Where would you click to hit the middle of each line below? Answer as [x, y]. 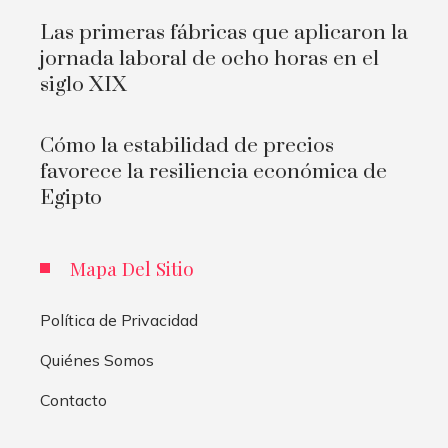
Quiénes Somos [97, 360]
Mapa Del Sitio [132, 268]
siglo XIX [83, 85]
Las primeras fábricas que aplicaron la [224, 33]
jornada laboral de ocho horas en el [209, 59]
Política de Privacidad [119, 320]
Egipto [71, 198]
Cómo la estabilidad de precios [187, 146]
